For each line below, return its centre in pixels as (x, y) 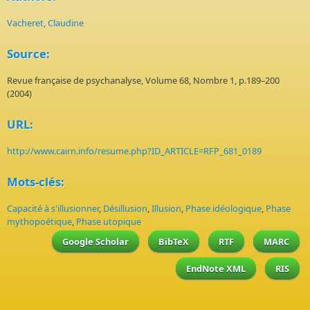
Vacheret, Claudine (45, 23)
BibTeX (174, 241)
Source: (28, 54)
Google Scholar (95, 241)
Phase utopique (109, 221)
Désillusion (125, 208)
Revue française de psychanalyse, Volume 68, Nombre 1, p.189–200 (143, 80)
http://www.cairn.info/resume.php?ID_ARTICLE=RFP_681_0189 (134, 151)
